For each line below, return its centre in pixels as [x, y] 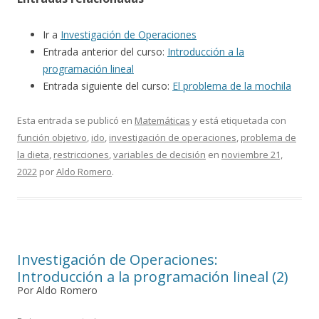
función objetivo [52, 138]
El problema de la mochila [232, 86]
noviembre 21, [252, 155]
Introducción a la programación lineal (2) [153, 277]
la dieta [33, 155]
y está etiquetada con [238, 121]
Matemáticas [162, 121]
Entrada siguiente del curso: [108, 86]
